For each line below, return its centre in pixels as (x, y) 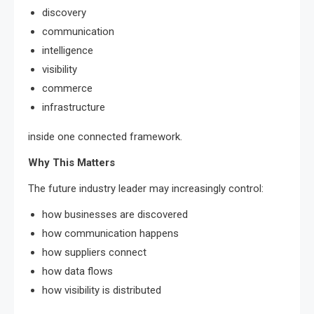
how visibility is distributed (102, 290)
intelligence (68, 50)
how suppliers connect (94, 252)
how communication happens (110, 233)
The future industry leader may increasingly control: (146, 188)
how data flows (77, 271)
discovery (64, 12)
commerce (67, 88)
